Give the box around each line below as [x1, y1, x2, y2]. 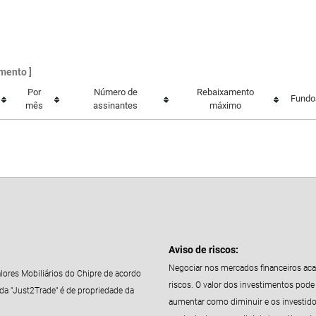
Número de [93, 86, 138, 97]
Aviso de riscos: [169, 244, 238, 256]
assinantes [93, 99, 138, 111]
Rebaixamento [196, 86, 254, 97]
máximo [209, 99, 241, 111]
